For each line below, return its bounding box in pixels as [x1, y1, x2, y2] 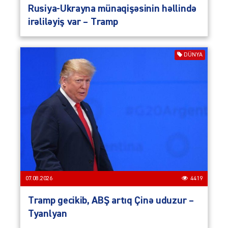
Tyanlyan [28, 208, 67, 219]
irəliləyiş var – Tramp [28, 16, 118, 27]
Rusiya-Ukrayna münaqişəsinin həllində [28, 3, 196, 14]
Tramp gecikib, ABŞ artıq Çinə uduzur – [28, 195, 194, 206]
